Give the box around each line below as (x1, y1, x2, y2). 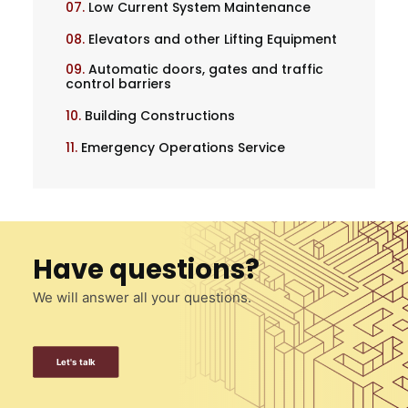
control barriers (66, 75, 171, 93)
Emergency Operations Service (81, 138, 285, 157)
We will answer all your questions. (33, 289, 251, 306)
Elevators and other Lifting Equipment (88, 30, 337, 48)
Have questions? (33, 251, 260, 288)
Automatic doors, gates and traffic (88, 60, 323, 78)
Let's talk (56, 356, 96, 368)
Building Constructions (85, 107, 235, 125)
